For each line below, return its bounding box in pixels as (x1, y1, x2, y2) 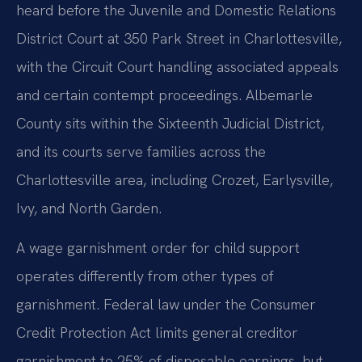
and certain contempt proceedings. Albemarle (16, 85, 313, 104)
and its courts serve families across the (16, 141, 266, 161)
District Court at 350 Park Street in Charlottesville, (16, 28, 342, 48)
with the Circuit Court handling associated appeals (16, 57, 339, 76)
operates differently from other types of (16, 267, 274, 286)
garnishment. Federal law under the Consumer (16, 295, 316, 314)
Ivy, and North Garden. (16, 198, 162, 217)
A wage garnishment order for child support (16, 238, 300, 258)
